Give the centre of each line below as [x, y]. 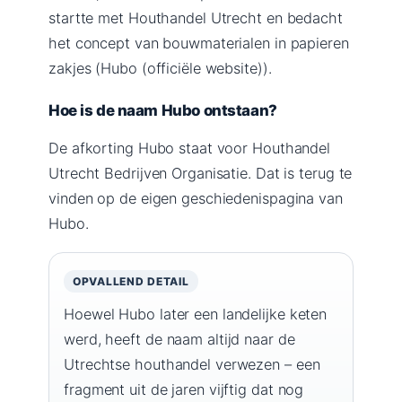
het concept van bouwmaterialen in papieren [199, 43]
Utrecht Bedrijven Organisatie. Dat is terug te [201, 173]
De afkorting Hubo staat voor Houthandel [190, 148]
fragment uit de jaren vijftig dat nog [184, 389]
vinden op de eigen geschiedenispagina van [196, 198]
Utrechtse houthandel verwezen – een [192, 364]
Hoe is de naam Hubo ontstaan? [163, 110]
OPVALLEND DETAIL [131, 281]
